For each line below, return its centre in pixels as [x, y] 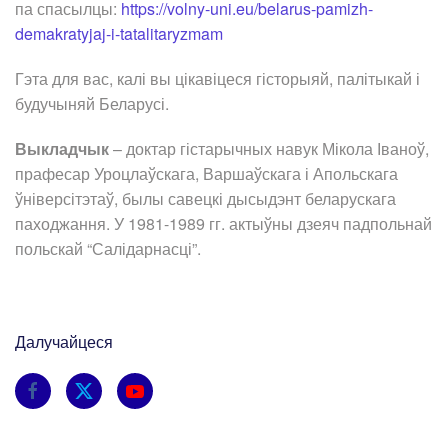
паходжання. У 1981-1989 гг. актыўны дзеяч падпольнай [223, 224]
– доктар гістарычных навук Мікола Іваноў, [269, 149]
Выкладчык [62, 149]
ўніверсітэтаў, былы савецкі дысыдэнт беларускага [205, 199]
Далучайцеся [64, 342]
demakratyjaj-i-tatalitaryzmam [119, 34]
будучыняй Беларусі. [92, 104]
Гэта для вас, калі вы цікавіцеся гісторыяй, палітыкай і [217, 79]
